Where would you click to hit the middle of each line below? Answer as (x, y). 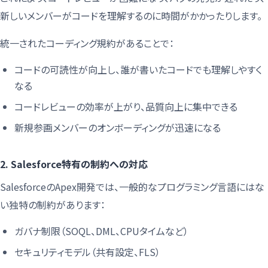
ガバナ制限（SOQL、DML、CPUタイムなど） (101, 231)
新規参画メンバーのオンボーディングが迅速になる (118, 128)
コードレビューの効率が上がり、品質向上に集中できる (126, 107)
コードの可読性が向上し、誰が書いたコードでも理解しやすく (138, 70)
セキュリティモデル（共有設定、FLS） (87, 252)
